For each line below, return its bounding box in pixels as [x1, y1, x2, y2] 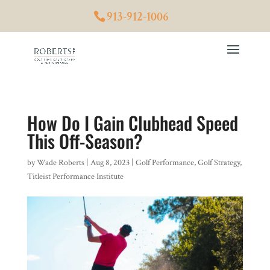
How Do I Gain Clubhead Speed [27, 109, 238, 136]
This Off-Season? [27, 127, 142, 154]
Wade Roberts [36, 157, 84, 168]
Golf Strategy [197, 157, 240, 168]
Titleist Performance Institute [27, 171, 124, 182]
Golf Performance [135, 157, 194, 168]
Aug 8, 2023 [90, 157, 130, 168]
